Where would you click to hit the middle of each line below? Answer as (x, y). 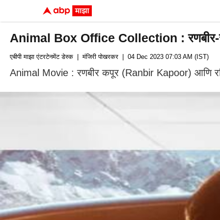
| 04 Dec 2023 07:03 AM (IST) (164, 57)
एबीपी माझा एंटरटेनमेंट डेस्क (41, 57)
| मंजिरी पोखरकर (96, 57)
